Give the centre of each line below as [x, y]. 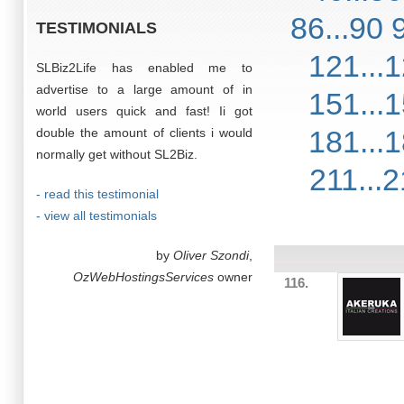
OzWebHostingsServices [143, 277]
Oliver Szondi [211, 255]
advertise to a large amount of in [144, 89]
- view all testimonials [96, 216]
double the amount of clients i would [144, 133]
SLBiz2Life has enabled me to [144, 68]
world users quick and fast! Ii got [144, 111]
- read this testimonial [97, 194]
